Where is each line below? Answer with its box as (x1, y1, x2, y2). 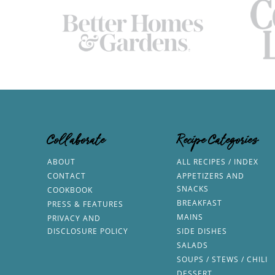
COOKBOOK (47, 185, 93, 196)
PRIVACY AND (47, 213, 101, 224)
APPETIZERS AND (176, 171, 244, 182)
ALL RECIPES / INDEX (176, 157, 258, 168)
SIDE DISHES (176, 226, 227, 237)
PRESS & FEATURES (47, 199, 123, 210)
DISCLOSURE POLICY (47, 226, 128, 237)
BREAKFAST (176, 198, 222, 209)
